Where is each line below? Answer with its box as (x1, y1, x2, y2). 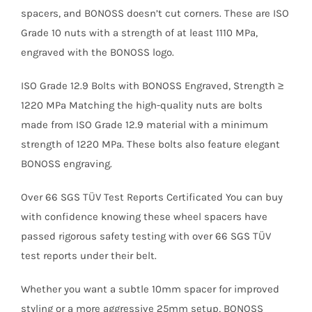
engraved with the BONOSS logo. (20, 45, 174, 58)
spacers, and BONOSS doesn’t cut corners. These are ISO (20, 6, 289, 19)
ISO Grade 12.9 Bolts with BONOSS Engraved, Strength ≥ (20, 79, 283, 92)
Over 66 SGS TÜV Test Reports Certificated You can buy (20, 190, 283, 203)
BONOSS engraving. (20, 157, 112, 170)
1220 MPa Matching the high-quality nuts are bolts (20, 98, 263, 111)
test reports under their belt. (20, 249, 157, 262)
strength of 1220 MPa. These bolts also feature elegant (20, 137, 280, 150)
